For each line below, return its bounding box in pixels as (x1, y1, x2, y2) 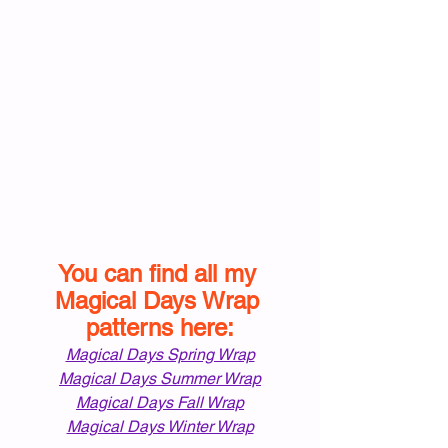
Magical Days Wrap (54, 287, 266, 314)
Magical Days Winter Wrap (66, 417, 254, 436)
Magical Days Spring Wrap (65, 345, 255, 364)
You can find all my (57, 260, 263, 287)
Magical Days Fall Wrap (76, 393, 244, 412)
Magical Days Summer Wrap (59, 369, 261, 388)
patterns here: (86, 314, 234, 341)
